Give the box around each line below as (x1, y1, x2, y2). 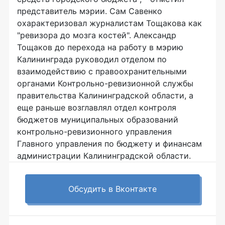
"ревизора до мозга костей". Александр (17, 30, 176, 40)
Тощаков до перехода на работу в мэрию (17, 42, 183, 52)
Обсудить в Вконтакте (68, 184, 157, 194)
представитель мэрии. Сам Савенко (17, 6, 162, 16)
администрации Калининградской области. (17, 151, 191, 161)
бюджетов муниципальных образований (17, 115, 178, 125)
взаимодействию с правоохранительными (17, 66, 187, 76)
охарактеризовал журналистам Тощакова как (17, 18, 202, 28)
